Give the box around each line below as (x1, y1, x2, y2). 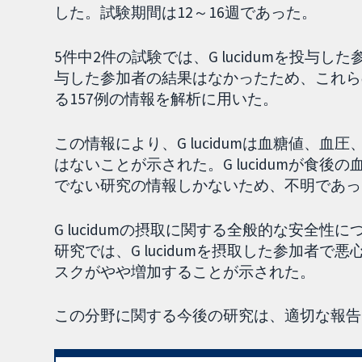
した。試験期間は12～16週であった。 (54, 2, 318, 23)
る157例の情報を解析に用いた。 (54, 89, 279, 109)
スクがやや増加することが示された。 (54, 261, 316, 281)
